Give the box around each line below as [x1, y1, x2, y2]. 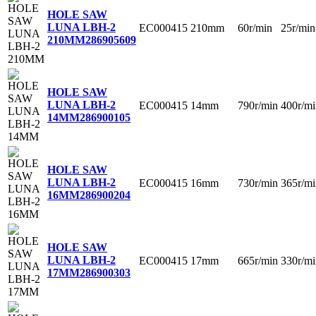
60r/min [238, 21, 272, 34]
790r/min [238, 99, 278, 111]
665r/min [238, 254, 278, 267]
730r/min [238, 176, 278, 189]
